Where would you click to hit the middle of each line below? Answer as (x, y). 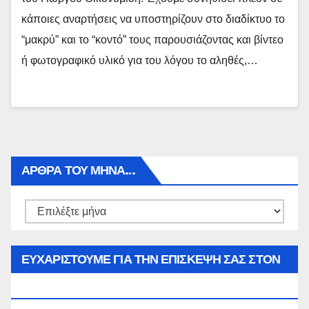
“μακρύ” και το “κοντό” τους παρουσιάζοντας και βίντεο (152, 40)
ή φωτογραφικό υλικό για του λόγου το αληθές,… (140, 60)
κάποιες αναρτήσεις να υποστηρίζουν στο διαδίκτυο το (153, 19)
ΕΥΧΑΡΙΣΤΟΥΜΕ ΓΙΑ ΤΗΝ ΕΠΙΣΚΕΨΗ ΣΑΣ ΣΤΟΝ (151, 259)
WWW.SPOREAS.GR (84, 287)
